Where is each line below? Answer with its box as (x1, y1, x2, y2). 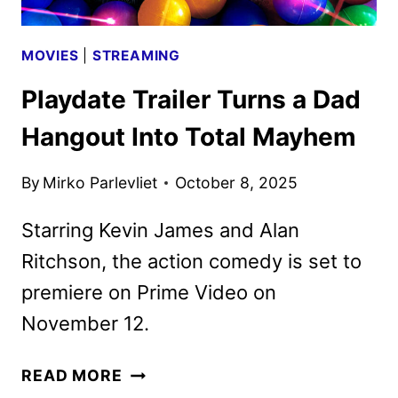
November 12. (21, 312, 149, 336)
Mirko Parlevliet (43, 173, 158, 193)
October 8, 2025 (175, 173, 298, 193)
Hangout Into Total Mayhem (21, 121, 356, 152)
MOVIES (21, 47, 79, 65)
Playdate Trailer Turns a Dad (21, 84, 361, 115)
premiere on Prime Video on (21, 281, 276, 305)
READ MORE (21, 366, 123, 386)
